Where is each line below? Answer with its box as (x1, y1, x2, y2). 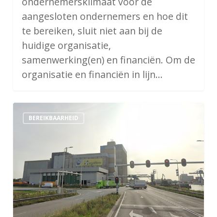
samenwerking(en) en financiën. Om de (21, 53, 195, 67)
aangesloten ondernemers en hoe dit (21, 10, 188, 23)
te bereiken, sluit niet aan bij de (21, 24, 162, 38)
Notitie (12, 103, 44, 116)
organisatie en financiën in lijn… (21, 68, 163, 81)
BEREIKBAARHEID (28, 114, 78, 123)
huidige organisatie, (21, 39, 111, 52)
